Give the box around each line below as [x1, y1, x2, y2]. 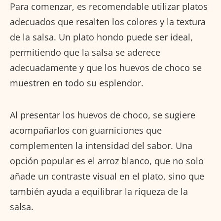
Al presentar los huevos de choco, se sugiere [10, 109, 195, 121]
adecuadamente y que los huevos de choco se [10, 61, 202, 74]
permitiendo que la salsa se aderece [10, 46, 160, 58]
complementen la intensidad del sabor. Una [10, 139, 192, 151]
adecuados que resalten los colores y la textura [10, 15, 206, 28]
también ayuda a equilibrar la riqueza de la [10, 185, 188, 197]
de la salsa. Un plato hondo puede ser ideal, [10, 31, 193, 43]
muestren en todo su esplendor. [10, 76, 144, 89]
